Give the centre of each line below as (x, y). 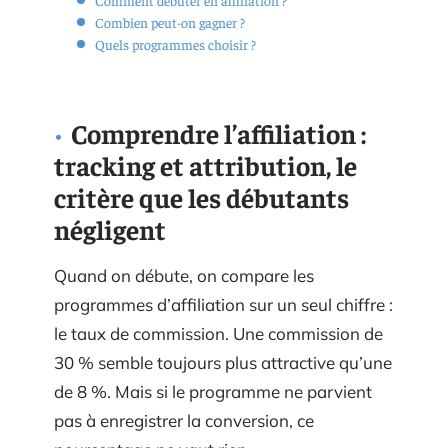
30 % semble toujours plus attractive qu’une (223, 362)
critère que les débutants (201, 197)
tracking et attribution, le (205, 165)
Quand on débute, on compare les (184, 275)
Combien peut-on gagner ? (170, 21)
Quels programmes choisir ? (175, 43)
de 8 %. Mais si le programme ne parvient (213, 391)
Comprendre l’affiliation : (218, 133)
